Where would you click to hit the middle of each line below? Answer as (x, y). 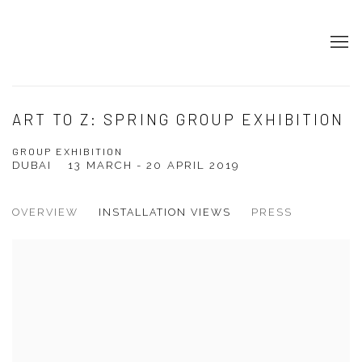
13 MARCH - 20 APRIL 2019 (154, 166)
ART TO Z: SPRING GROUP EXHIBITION (179, 120)
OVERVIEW (45, 213)
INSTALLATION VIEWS (165, 213)
